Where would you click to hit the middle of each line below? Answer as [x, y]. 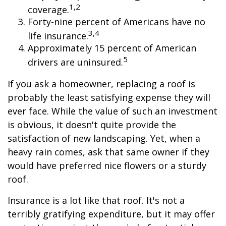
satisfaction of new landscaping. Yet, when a [104, 138]
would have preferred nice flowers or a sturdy [107, 165]
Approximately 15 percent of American [112, 48]
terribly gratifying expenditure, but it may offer [111, 214]
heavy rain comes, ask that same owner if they [108, 152]
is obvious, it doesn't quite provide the [92, 125]
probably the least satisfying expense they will [109, 97]
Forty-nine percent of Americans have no [117, 22]
